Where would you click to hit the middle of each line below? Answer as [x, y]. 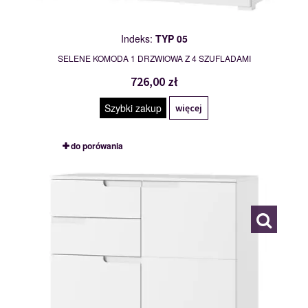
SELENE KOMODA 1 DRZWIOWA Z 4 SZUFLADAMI [154, 58]
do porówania [97, 146]
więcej [189, 108]
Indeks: [138, 39]
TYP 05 [171, 39]
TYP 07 [84, 172]
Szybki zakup [133, 108]
